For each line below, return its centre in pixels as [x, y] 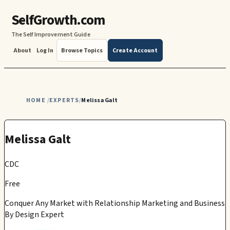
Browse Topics [82, 50]
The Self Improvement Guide [51, 35]
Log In [45, 50]
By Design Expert [34, 215]
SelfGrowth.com [58, 21]
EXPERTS [64, 100]
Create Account [135, 50]
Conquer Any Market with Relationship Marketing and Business [115, 204]
